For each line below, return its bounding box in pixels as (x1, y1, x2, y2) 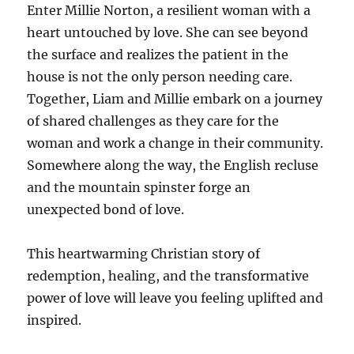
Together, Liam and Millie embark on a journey (27, 90, 323, 107)
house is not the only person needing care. (27, 68, 293, 85)
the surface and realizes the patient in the (27, 46, 289, 62)
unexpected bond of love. (27, 201, 185, 217)
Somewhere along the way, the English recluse (27, 156, 319, 173)
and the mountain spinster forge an (27, 179, 251, 195)
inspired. (27, 311, 82, 328)
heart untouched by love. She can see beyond (27, 24, 309, 40)
